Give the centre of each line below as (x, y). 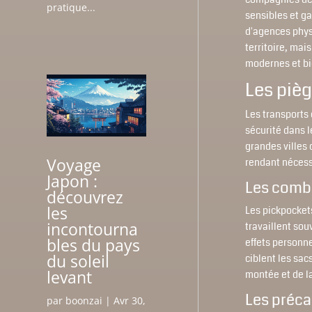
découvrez (85, 197)
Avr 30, (130, 300)
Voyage (74, 165)
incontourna (93, 229)
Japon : (72, 181)
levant (70, 277)
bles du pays (94, 245)
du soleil (78, 261)
